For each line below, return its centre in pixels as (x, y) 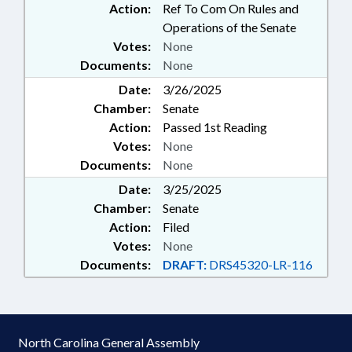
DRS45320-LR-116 (260, 264)
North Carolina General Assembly (109, 342)
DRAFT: (185, 264)
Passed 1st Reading (215, 127)
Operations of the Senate (229, 27)
